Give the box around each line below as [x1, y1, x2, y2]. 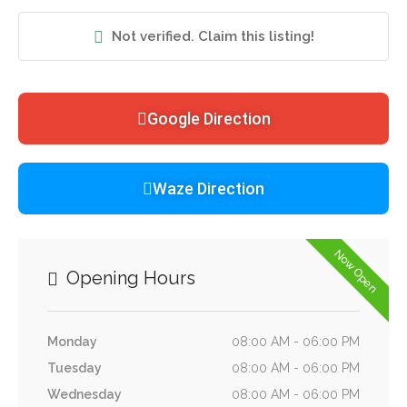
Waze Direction [153, 179, 264, 199]
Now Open [332, 246, 382, 297]
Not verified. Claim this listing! [111, 28, 314, 45]
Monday [47, 334, 97, 350]
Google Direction [146, 109, 271, 129]
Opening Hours [62, 267, 195, 290]
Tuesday [47, 361, 102, 376]
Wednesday [47, 387, 122, 402]
